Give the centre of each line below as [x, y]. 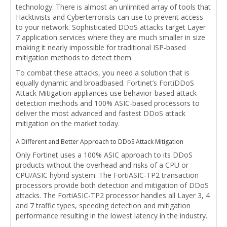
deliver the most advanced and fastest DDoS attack [101, 113]
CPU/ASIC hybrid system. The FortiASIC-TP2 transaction [107, 175]
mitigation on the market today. [68, 123]
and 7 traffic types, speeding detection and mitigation [103, 205]
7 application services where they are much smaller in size [110, 37]
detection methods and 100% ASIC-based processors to [108, 103]
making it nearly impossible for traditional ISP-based [101, 47]
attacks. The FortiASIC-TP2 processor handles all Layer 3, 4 [113, 195]
